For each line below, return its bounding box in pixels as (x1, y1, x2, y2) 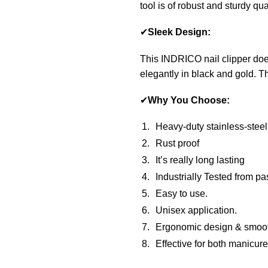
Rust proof (155, 138, 199, 149)
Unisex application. (155, 205, 237, 216)
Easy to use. (155, 188, 208, 199)
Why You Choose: (147, 95, 230, 106)
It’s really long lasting (155, 155, 245, 166)
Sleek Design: (147, 27, 213, 38)
